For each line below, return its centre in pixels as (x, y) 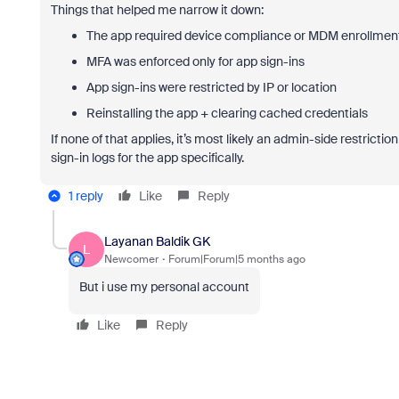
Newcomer (131, 259)
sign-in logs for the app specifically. (147, 158)
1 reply (85, 196)
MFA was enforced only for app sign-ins (195, 61)
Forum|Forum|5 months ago (236, 259)
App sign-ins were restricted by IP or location (211, 87)
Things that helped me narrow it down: (157, 10)
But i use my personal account (164, 287)
